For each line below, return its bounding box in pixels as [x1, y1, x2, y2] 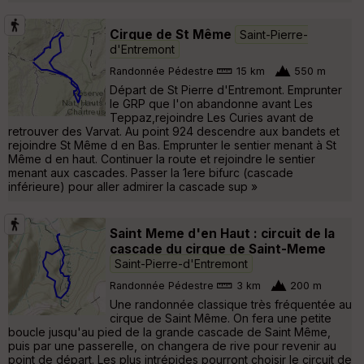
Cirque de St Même [110, 26, 235, 42]
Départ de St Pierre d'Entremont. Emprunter [110, 82, 342, 97]
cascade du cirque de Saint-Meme [110, 240, 326, 257]
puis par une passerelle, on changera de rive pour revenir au [8, 338, 336, 353]
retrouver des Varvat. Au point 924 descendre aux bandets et [8, 123, 340, 138]
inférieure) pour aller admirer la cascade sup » [8, 179, 258, 193]
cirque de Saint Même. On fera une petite [110, 310, 331, 325]
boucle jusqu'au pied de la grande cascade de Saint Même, [8, 324, 331, 339]
